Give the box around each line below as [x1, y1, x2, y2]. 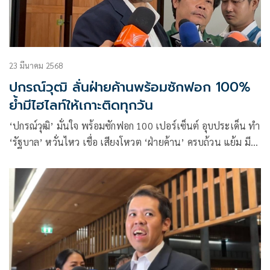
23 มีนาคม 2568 [9, 60, 63, 71]
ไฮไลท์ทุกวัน [9, 151, 61, 165]
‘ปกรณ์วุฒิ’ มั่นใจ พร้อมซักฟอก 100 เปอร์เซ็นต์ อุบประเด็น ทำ [9, 119, 260, 132]
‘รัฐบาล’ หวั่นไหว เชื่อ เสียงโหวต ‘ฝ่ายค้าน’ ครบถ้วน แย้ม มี [9, 135, 251, 148]
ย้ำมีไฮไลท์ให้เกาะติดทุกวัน [9, 95, 153, 115]
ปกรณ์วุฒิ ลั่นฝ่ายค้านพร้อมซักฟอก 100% [9, 77, 251, 97]
